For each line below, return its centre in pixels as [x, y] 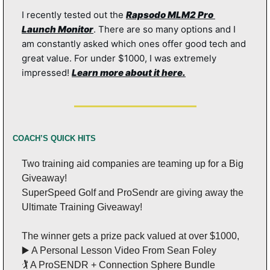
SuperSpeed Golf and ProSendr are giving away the [133, 193]
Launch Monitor [58, 29]
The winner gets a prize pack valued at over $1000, [130, 236]
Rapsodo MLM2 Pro [170, 15]
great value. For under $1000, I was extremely [119, 58]
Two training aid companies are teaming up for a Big [133, 164]
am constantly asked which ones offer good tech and [134, 44]
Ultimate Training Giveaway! [82, 207]
